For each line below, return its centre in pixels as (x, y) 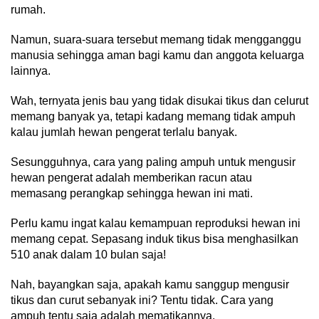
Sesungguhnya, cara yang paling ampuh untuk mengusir (153, 162)
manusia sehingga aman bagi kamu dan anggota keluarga (157, 55)
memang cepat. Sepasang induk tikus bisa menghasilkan (155, 239)
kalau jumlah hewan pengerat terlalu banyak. (124, 132)
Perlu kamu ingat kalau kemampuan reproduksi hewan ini (156, 223)
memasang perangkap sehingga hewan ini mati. (132, 193)
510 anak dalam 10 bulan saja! (88, 254)
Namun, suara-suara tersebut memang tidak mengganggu (156, 39)
